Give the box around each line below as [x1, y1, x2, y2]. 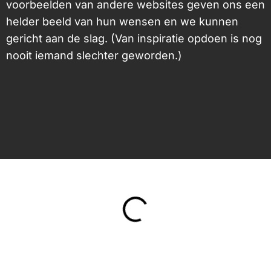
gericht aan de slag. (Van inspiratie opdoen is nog [6, 32, 262, 45]
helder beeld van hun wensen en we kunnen [6, 15, 238, 28]
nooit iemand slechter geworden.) [6, 49, 182, 62]
